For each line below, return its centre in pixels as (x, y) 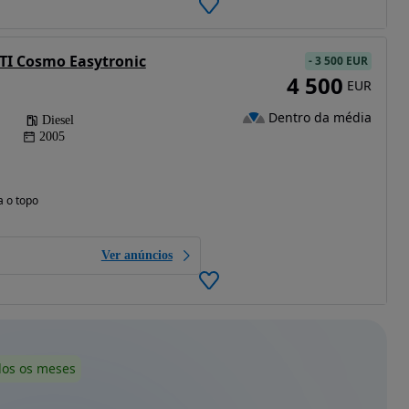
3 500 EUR (341, 61)
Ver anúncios (136, 256)
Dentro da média (320, 117)
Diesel (58, 121)
